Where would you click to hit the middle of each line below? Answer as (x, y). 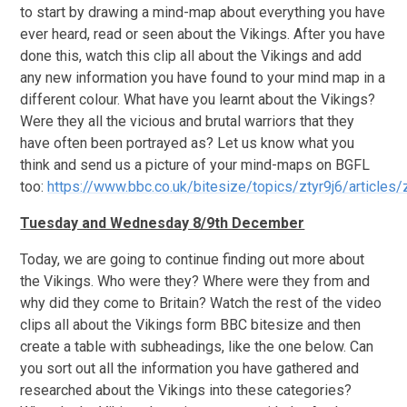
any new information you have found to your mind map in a (203, 78)
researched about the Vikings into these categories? (186, 391)
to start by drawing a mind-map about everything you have (203, 13)
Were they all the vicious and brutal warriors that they (188, 122)
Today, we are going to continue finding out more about (193, 260)
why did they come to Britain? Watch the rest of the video (201, 303)
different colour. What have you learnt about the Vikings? (198, 100)
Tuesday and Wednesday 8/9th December (163, 223)
